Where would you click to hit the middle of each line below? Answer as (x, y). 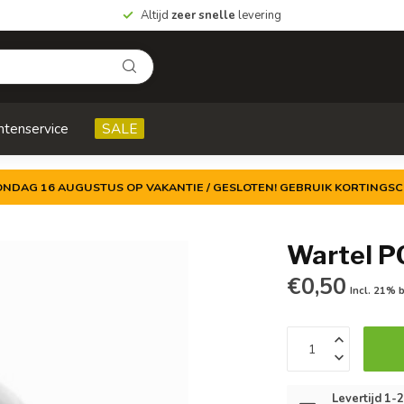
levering (258, 15)
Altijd (156, 15)
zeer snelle (203, 15)
